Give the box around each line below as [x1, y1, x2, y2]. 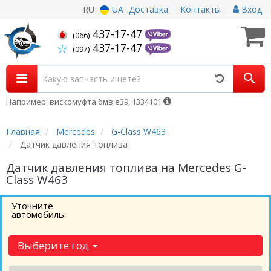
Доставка [129, 4, 168, 15]
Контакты [180, 4, 221, 15]
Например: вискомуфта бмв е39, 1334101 [6, 96, 163, 107]
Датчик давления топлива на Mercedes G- [6, 160, 246, 175]
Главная [6, 126, 40, 137]
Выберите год [18, 238, 91, 252]
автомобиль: [11, 208, 66, 220]
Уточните [11, 200, 53, 212]
